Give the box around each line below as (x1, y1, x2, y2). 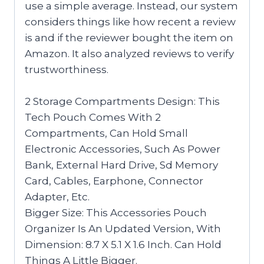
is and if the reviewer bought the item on (25, 31, 233, 44)
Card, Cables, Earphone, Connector (25, 174, 203, 187)
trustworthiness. (25, 63, 108, 75)
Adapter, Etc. (25, 190, 90, 203)
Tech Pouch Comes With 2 (25, 111, 161, 123)
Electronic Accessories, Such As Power (25, 143, 220, 155)
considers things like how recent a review (25, 15, 236, 28)
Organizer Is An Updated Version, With (25, 222, 221, 235)
